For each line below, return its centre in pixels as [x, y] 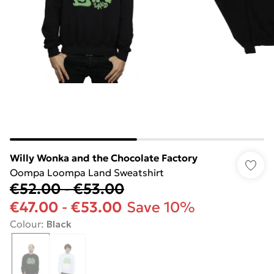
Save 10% [161, 207]
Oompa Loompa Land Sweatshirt [87, 172]
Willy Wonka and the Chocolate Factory [104, 158]
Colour [25, 224]
